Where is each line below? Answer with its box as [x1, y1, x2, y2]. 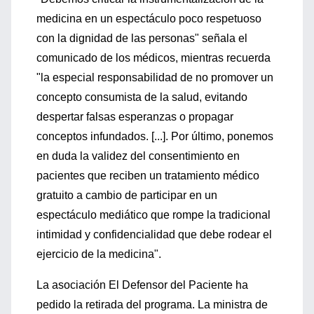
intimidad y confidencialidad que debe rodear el [36, 228, 272, 240]
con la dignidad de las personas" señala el [36, 32, 247, 44]
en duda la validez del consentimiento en [36, 150, 240, 162]
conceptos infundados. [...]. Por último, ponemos [36, 130, 273, 142]
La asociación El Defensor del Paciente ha [36, 279, 248, 291]
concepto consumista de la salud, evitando [36, 91, 247, 103]
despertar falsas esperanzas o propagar [36, 111, 233, 123]
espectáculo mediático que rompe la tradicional [36, 209, 271, 221]
